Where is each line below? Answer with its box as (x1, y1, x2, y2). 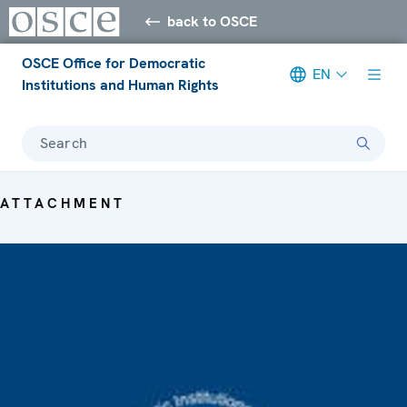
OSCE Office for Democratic (22, 53, 205, 73)
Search (40, 133, 87, 153)
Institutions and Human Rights (22, 74, 219, 94)
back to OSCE (167, 11, 258, 31)
